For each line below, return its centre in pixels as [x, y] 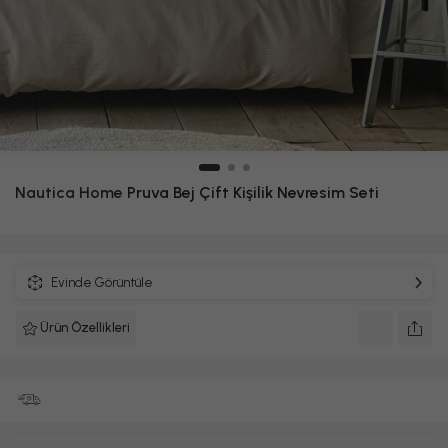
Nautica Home [69, 192]
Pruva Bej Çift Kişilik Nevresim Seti [251, 192]
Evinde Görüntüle [102, 282]
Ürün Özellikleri [85, 327]
